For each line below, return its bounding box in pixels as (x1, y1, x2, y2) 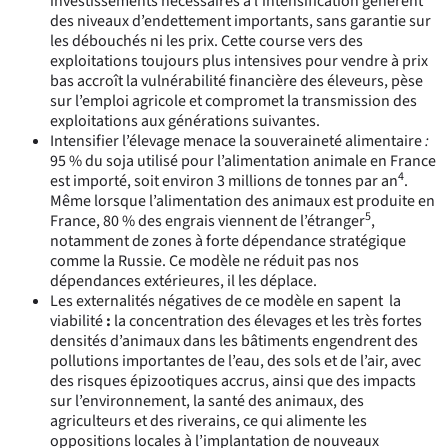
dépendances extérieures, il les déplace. (50, 269, 320, 292)
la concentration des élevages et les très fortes (114, 309, 422, 332)
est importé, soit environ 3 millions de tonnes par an (50, 169, 398, 192)
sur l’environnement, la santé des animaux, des (50, 389, 364, 412)
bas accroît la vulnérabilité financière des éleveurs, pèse (50, 69, 423, 92)
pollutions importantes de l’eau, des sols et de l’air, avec (50, 349, 421, 372)
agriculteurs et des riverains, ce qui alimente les (50, 409, 367, 432)
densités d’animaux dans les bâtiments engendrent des (50, 329, 418, 352)
